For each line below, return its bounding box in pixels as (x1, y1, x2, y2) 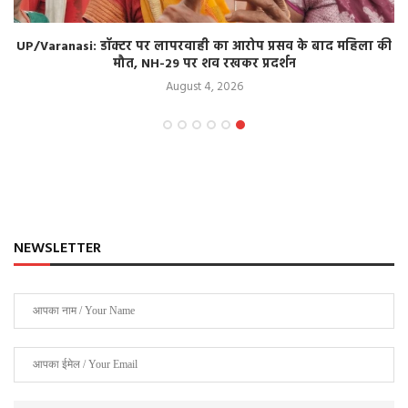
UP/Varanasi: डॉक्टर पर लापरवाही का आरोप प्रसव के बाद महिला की (16, 36, 392, 57)
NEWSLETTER (14, 236, 101, 260)
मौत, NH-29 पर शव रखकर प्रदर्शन (112, 53, 296, 75)
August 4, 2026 (165, 76, 243, 97)
